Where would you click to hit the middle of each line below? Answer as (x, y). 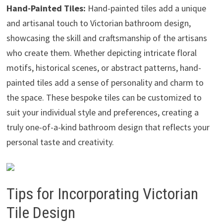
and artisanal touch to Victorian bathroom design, (98, 23)
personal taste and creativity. (60, 142)
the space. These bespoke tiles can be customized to (104, 97)
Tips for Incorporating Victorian (102, 194)
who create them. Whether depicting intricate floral (101, 53)
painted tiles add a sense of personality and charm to (105, 82)
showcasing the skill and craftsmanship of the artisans (107, 38)
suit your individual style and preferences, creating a (102, 112)
